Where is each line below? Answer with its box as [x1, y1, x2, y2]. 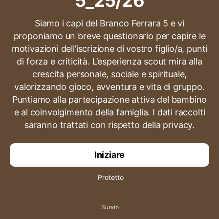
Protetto [97, 173, 124, 182]
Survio [101, 203, 119, 211]
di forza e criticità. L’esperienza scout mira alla [17, 56, 202, 67]
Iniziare [94, 150, 125, 160]
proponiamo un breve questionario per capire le [13, 31, 206, 42]
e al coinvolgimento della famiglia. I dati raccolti [14, 107, 205, 118]
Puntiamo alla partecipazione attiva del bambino [12, 94, 207, 105]
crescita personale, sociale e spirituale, [32, 69, 187, 80]
